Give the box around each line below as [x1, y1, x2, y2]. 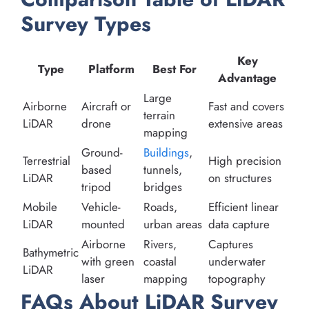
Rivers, [143, 235, 177, 252]
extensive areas [208, 114, 283, 132]
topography [208, 270, 265, 287]
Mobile [23, 198, 57, 215]
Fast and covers [208, 97, 284, 114]
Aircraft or [81, 97, 131, 114]
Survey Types [21, 8, 151, 39]
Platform [88, 60, 134, 77]
